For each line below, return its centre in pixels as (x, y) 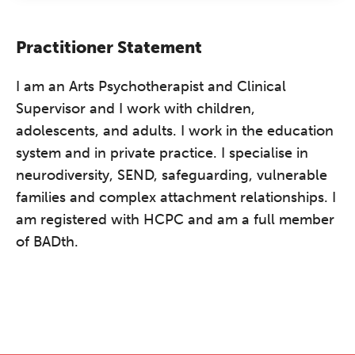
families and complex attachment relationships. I (176, 197)
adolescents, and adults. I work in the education (175, 131)
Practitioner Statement (109, 47)
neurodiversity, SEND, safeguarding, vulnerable (172, 175)
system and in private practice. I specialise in (162, 153)
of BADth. (47, 242)
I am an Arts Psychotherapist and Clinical (151, 86)
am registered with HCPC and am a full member (175, 219)
